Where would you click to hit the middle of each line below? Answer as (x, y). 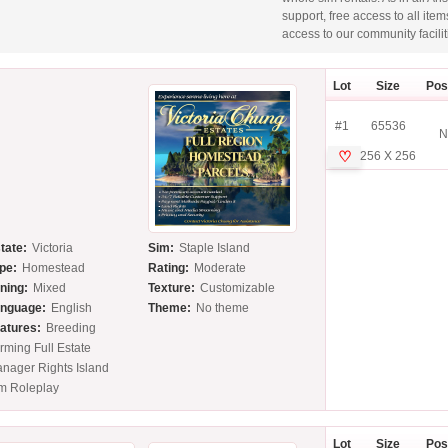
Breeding (71, 328)
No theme (223, 308)
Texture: (172, 288)
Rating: (169, 268)
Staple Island (215, 248)
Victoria (53, 248)
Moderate (220, 268)
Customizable (238, 288)
